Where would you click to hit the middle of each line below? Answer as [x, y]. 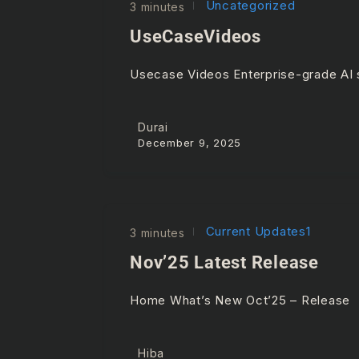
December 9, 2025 [190, 143]
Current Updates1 [256, 232]
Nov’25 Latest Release [224, 263]
